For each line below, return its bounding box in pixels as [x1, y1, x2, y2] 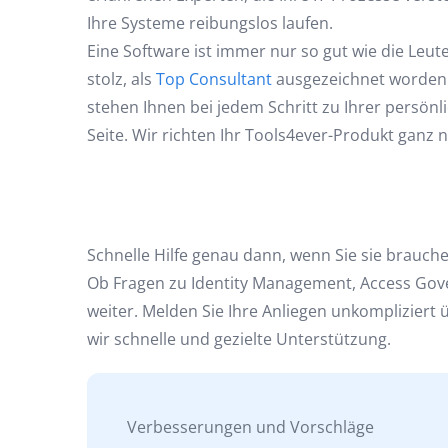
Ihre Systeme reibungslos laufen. [87, 11, 333, 34]
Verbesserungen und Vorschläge [127, 416, 374, 438]
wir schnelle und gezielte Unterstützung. [87, 328, 391, 350]
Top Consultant [156, 67, 272, 90]
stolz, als [87, 67, 156, 90]
